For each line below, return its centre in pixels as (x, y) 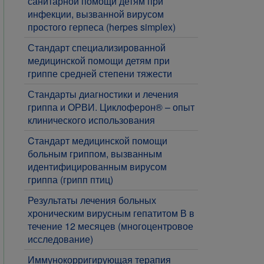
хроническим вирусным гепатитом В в (111, 213)
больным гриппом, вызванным (95, 154)
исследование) (60, 239)
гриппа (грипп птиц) (70, 179)
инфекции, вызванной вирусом (96, 14)
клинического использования (91, 120)
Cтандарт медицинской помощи (98, 141)
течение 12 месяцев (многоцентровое (110, 226)
